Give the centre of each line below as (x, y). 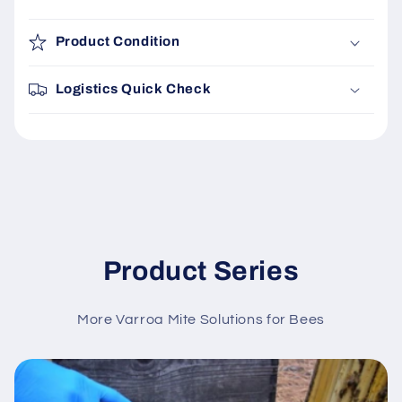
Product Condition (118, 42)
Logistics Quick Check (133, 89)
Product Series (201, 271)
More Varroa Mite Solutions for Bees (201, 320)
